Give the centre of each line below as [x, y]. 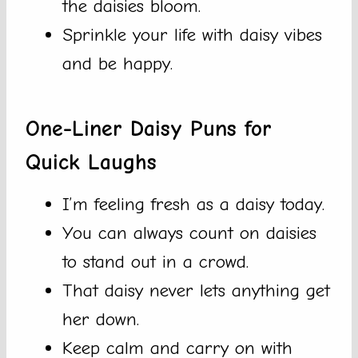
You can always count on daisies [189, 233]
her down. [101, 320]
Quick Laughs [91, 163]
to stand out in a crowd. [155, 262]
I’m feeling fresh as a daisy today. [193, 205]
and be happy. [117, 64]
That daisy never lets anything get [196, 291]
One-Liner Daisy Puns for [149, 129]
